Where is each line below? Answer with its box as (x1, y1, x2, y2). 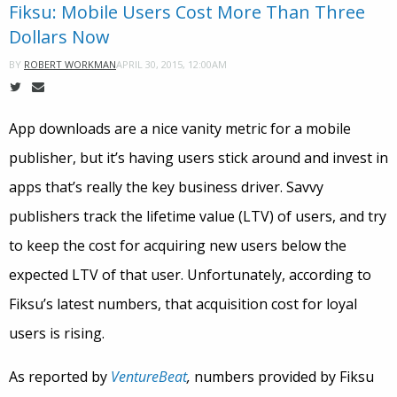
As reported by (9, 367, 111, 386)
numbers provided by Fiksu (194, 367, 374, 386)
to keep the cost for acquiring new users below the (9, 236, 346, 255)
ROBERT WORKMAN (24, 58, 116, 71)
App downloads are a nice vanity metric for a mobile (9, 119, 351, 138)
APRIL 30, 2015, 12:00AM (116, 57, 227, 71)
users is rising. (9, 323, 105, 343)
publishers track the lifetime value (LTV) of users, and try (9, 206, 386, 226)
